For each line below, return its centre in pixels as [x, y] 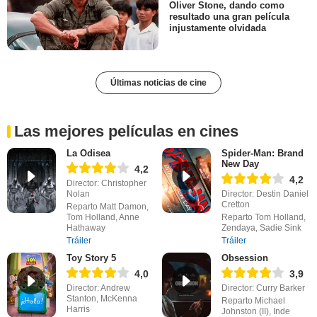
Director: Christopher [106, 184]
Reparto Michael [253, 301]
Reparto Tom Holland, [263, 218]
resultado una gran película [229, 17]
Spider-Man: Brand [262, 154]
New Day [240, 164]
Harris [78, 310]
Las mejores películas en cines [126, 132]
